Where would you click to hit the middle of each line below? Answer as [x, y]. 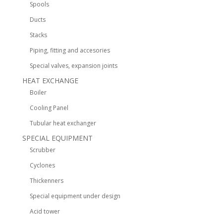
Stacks [38, 35]
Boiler [38, 92]
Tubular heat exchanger [63, 123]
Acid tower [45, 211]
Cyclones [42, 165]
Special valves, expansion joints [73, 66]
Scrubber [42, 150]
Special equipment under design [75, 196]
